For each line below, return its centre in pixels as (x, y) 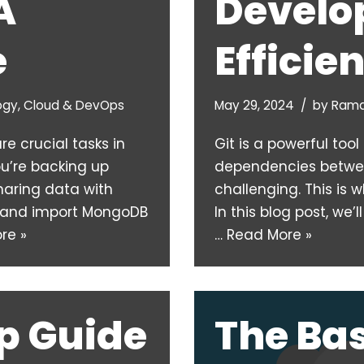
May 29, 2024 (254, 106)
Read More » (269, 235)
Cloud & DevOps (74, 106)
